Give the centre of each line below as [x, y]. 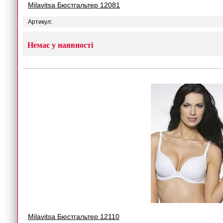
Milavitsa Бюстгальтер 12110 [74, 217]
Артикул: [40, 22]
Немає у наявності [60, 45]
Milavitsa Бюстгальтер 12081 [74, 5]
